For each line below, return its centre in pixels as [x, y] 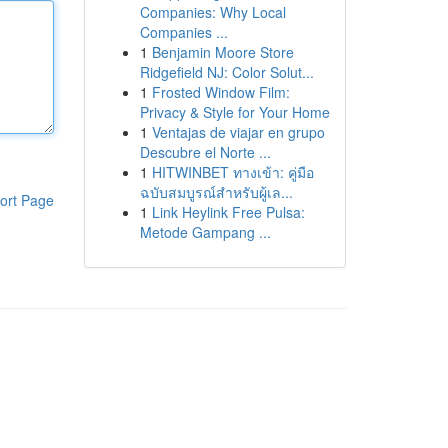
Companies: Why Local [212, 12]
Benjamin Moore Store [222, 52]
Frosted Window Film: [220, 92]
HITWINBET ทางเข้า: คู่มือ [232, 172]
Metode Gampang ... [205, 232]
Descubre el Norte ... [205, 152]
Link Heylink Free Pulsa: [228, 212]
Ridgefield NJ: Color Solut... [226, 72]
